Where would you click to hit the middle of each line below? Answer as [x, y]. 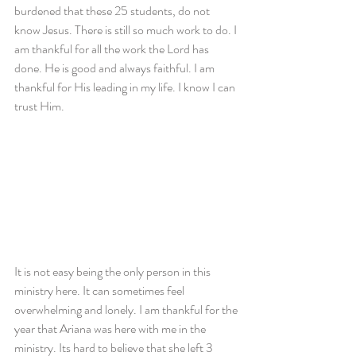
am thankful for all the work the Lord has [113, 49]
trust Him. [39, 106]
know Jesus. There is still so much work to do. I [127, 30]
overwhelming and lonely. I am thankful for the [127, 309]
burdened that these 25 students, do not [113, 11]
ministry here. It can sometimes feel [101, 290]
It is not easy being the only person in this [114, 271]
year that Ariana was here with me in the [111, 328]
